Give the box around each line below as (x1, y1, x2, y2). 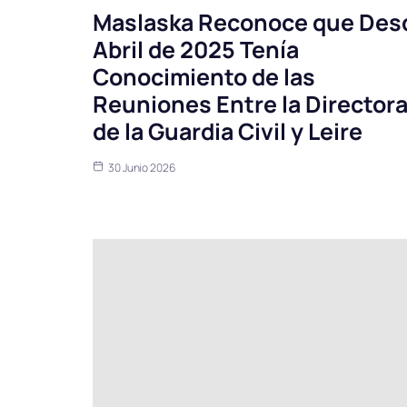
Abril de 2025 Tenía (93, 34, 299, 66)
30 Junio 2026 (108, 160, 175, 176)
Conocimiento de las (93, 61, 315, 94)
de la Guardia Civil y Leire (93, 115, 362, 148)
